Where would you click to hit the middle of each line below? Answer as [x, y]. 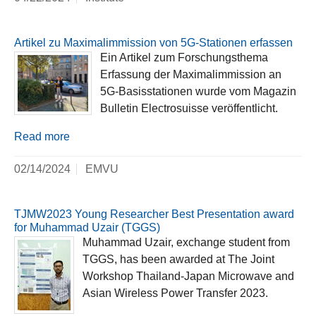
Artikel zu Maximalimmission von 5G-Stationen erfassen [153, 43]
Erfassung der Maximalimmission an [191, 75]
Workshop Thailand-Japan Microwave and [188, 276]
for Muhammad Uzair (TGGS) [87, 228]
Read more [42, 137]
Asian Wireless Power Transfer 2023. [175, 293]
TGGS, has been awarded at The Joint [178, 260]
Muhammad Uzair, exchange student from [186, 243]
